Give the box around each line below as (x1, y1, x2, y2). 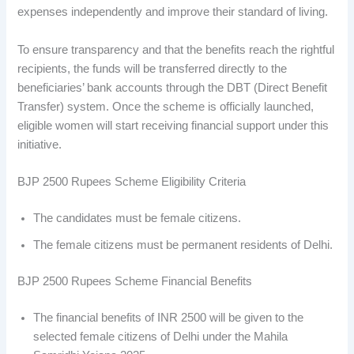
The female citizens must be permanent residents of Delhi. (33, 239, 333, 252)
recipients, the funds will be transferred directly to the (17, 62, 288, 75)
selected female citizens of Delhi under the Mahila (33, 330, 288, 343)
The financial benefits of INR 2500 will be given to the (33, 311, 304, 324)
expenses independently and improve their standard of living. (17, 6, 329, 19)
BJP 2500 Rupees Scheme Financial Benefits (17, 274, 253, 288)
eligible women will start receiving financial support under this (17, 119, 330, 132)
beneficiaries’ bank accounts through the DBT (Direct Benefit (17, 81, 328, 94)
